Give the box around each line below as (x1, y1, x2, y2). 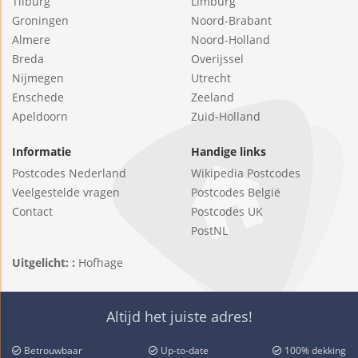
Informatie (12, 144, 71, 160)
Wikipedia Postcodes (191, 165, 300, 181)
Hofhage (78, 255, 123, 271)
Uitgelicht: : (12, 255, 78, 271)
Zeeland (191, 89, 234, 105)
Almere (12, 32, 50, 48)
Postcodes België (191, 185, 280, 201)
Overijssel (191, 51, 244, 67)
